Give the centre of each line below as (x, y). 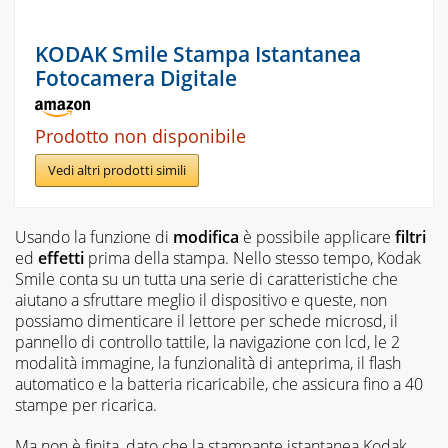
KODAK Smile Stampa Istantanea (198, 53)
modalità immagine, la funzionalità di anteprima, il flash (208, 363)
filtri (410, 237)
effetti (61, 258)
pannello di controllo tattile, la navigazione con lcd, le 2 (207, 342)
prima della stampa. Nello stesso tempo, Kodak (252, 258)
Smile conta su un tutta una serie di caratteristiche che (206, 279)
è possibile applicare (317, 237)
